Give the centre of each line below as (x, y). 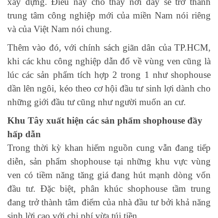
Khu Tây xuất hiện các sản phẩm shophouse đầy (105, 121)
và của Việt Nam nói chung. (60, 29)
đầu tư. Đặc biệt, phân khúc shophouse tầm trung (109, 189)
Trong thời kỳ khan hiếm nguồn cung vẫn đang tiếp (109, 148)
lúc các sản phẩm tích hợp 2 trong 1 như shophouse (109, 75)
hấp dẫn (24, 134)
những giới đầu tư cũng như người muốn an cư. (97, 102)
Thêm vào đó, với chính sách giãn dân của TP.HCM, (109, 48)
